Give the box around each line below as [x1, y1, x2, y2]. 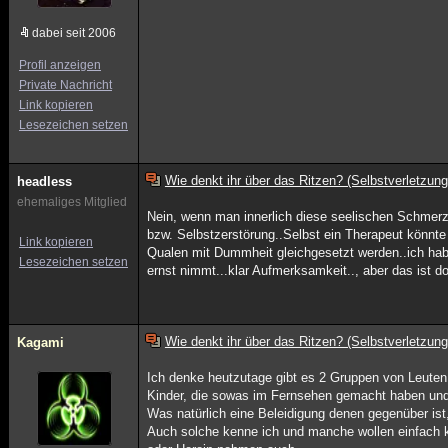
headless [17, 174, 72, 189]
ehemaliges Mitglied [17, 195, 127, 209]
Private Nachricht [19, 78, 112, 92]
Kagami [17, 335, 64, 350]
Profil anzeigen [19, 58, 101, 72]
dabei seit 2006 [32, 26, 116, 40]
